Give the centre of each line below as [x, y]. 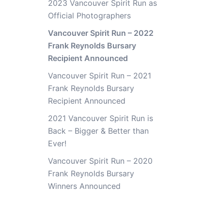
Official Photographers [89, 15]
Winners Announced [84, 186]
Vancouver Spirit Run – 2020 [100, 161]
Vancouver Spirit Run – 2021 [99, 75]
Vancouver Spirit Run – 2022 [101, 33]
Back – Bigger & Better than [98, 131]
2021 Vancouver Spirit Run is [100, 118]
